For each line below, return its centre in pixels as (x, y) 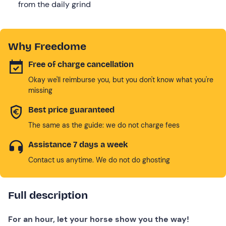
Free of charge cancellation (81, 64)
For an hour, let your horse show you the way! (99, 219)
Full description (48, 195)
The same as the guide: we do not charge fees (104, 125)
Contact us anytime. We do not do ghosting (99, 160)
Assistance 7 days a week (78, 144)
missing (40, 90)
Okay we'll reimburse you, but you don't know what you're (121, 79)
